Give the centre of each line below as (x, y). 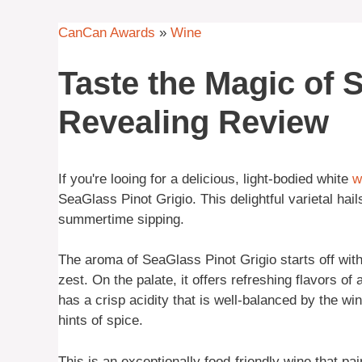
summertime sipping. (121, 219)
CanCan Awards (107, 33)
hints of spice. (101, 321)
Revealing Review (194, 122)
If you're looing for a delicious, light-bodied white (205, 179)
